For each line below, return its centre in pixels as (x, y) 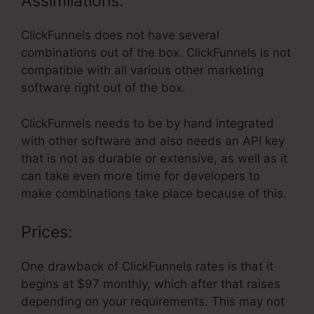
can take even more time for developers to (141, 176)
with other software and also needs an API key (153, 141)
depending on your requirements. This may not (153, 302)
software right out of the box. (103, 88)
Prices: (47, 232)
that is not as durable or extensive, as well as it (154, 158)
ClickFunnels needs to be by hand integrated (148, 123)
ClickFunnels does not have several (120, 35)
